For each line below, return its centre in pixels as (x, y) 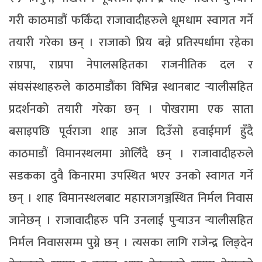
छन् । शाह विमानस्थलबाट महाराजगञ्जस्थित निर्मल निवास (131, 199)
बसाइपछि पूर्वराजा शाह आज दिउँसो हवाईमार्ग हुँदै (131, 132)
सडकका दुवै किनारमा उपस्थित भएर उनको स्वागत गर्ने (131, 176)
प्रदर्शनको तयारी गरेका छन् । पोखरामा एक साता (131, 110)
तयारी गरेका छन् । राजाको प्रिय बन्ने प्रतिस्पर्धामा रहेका (131, 43)
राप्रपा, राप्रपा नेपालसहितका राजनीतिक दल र (131, 65)
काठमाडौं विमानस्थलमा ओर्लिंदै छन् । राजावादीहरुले (131, 154)
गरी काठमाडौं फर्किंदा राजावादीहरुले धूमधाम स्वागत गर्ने (131, 21)
